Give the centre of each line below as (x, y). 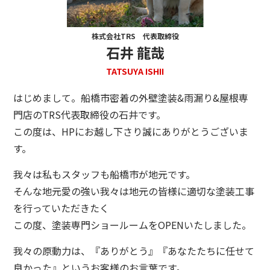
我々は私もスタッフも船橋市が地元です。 (105, 174)
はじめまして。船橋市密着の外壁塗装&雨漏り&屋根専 (131, 98)
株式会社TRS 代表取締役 (135, 36)
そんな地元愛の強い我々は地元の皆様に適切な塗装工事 (134, 191)
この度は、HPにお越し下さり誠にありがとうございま (131, 131)
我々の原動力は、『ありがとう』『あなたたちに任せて (134, 251)
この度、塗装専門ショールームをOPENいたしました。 (133, 225)
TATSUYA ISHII (135, 71)
